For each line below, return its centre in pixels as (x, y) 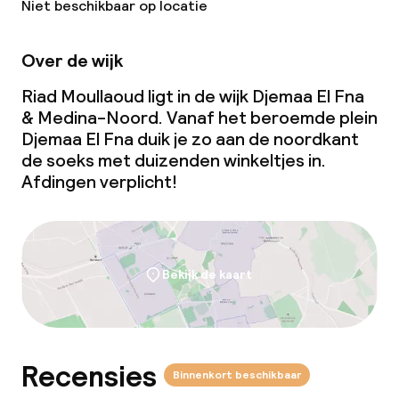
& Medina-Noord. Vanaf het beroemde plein (199, 118)
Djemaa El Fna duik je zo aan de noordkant (190, 139)
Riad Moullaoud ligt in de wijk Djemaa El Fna (193, 96)
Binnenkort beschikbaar (237, 375)
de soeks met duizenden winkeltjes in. (174, 160)
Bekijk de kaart (207, 274)
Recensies (89, 377)
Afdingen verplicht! (99, 182)
